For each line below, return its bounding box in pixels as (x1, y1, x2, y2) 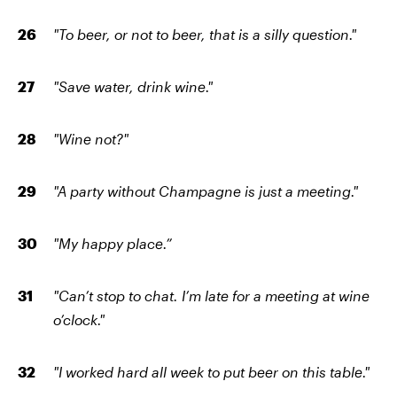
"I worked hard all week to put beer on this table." (53, 363, 370, 381)
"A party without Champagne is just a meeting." (53, 183, 358, 200)
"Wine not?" (53, 130, 128, 148)
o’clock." (53, 311, 105, 329)
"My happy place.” (53, 235, 172, 253)
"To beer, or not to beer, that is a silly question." (53, 26, 356, 43)
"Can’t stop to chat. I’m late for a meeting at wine (53, 287, 370, 305)
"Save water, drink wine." (53, 78, 213, 96)
